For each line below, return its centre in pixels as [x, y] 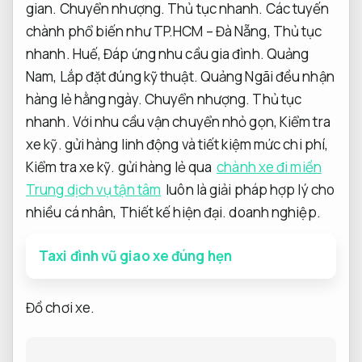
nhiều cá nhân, [73, 212]
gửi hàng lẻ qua [165, 166]
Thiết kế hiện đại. [173, 212]
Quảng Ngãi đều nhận [266, 76]
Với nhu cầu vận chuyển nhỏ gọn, [175, 121]
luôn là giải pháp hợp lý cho [249, 189]
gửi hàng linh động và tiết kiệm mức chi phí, [195, 144]
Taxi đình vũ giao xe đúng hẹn [135, 255]
